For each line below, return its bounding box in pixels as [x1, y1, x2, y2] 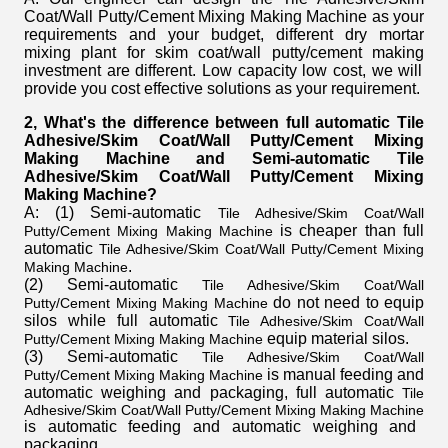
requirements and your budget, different [24, 26, 345, 44]
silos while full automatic [24, 312, 229, 330]
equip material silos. [263, 330, 409, 348]
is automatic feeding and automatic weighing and [24, 418, 417, 436]
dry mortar [345, 26, 424, 44]
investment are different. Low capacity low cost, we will [24, 62, 423, 80]
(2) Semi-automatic [24, 276, 202, 294]
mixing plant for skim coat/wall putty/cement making [24, 44, 424, 62]
